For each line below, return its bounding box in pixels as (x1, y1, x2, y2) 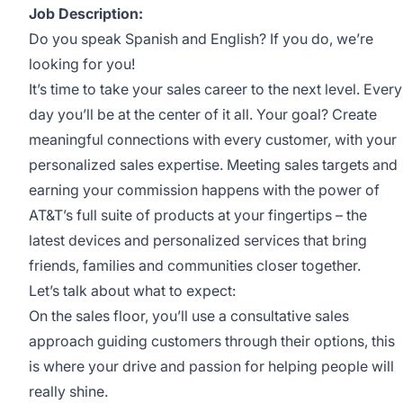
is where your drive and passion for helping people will (29, 357, 394, 375)
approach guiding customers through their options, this (29, 332, 395, 350)
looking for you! (29, 55, 135, 73)
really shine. (29, 382, 108, 400)
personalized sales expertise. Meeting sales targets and (29, 156, 398, 174)
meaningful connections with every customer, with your (29, 130, 397, 148)
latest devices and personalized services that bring (29, 231, 367, 249)
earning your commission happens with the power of (29, 181, 380, 199)
